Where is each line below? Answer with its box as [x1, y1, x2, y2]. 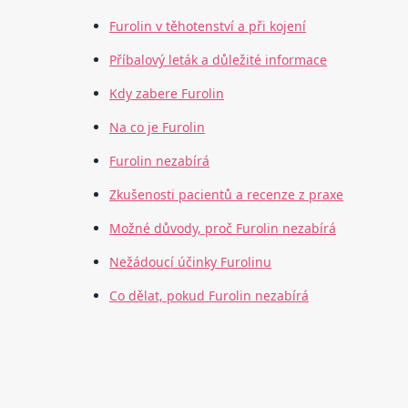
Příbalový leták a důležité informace [109, 51, 328, 69]
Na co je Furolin [109, 118, 206, 137]
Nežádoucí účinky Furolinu [109, 253, 272, 271]
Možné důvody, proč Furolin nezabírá [109, 219, 337, 238]
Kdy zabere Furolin [109, 85, 225, 103]
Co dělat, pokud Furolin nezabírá [109, 287, 310, 305]
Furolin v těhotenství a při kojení [109, 17, 307, 36]
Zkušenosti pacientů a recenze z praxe [109, 186, 344, 204]
